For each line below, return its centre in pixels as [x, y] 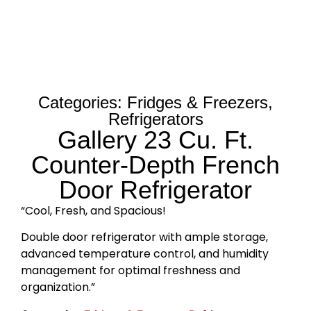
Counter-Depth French [155, 165]
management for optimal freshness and [131, 271]
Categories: [83, 102]
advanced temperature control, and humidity [145, 254]
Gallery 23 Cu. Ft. [155, 140]
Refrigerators [155, 119]
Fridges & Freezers [197, 102]
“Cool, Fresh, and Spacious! [93, 211]
